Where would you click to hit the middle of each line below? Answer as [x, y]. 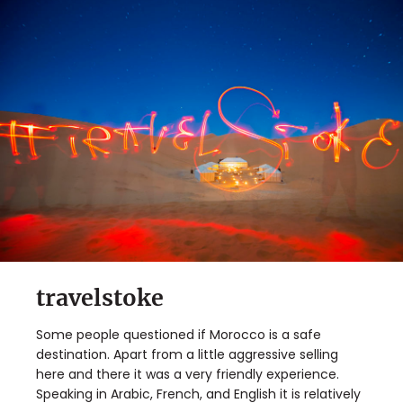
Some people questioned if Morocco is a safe [179, 335]
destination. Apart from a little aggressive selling [187, 355]
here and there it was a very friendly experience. [188, 375]
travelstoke [100, 298]
